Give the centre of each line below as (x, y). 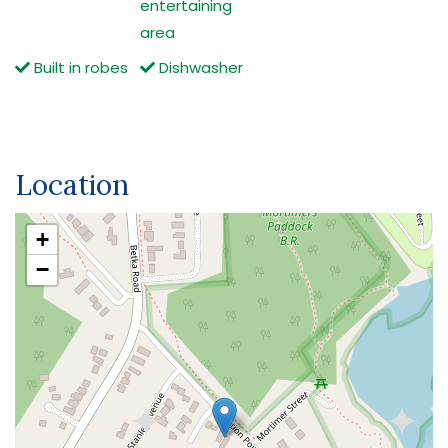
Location (72, 184)
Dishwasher (199, 67)
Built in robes (79, 67)
